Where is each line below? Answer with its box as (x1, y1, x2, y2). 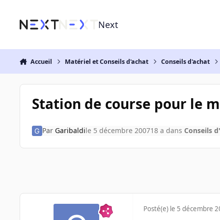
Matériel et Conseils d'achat (65, 57, 149, 66)
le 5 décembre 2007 (85, 126, 150, 136)
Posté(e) (143, 204, 170, 214)
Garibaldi (55, 126, 85, 136)
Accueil (30, 57, 52, 66)
